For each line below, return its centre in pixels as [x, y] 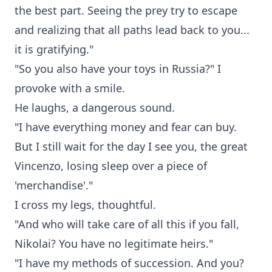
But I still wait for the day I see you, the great [131, 146]
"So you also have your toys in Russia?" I [118, 69]
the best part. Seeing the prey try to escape [126, 10]
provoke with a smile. [70, 88]
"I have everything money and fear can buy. [126, 127]
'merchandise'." [54, 185]
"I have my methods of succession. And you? [129, 263]
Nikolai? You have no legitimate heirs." [114, 243]
